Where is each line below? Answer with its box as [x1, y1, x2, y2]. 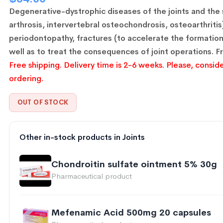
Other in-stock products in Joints [19, 132, 145, 143]
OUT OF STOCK [17, 98, 69, 107]
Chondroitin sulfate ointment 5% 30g [51, 159, 217, 170]
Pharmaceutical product [51, 171, 132, 181]
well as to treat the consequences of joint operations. [8, 46, 214, 57]
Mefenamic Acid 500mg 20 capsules [51, 207, 211, 219]
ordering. [8, 73, 43, 84]
